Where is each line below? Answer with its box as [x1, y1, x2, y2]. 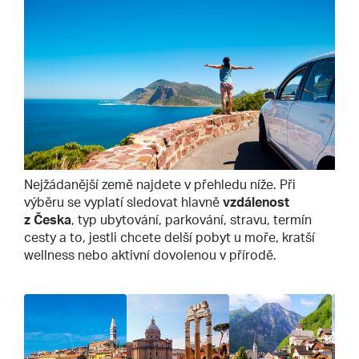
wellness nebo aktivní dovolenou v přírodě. [24, 247, 276, 264]
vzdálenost [223, 194, 289, 211]
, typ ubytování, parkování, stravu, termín [71, 212, 312, 228]
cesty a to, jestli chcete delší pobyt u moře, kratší [24, 229, 315, 246]
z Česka [24, 212, 71, 228]
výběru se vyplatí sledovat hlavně [24, 194, 223, 211]
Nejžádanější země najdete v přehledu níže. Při [24, 176, 296, 193]
